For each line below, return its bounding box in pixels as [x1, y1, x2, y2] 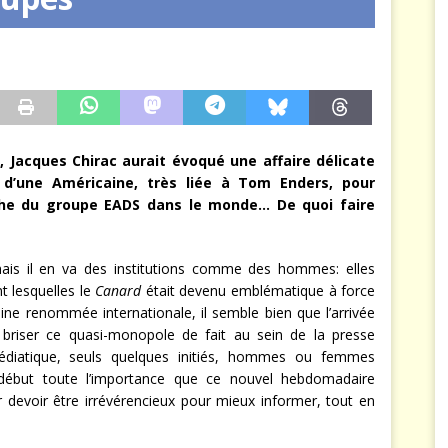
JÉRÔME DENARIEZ [135, 21, 239, 39]
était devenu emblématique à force [145, 280, 376, 300]
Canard [95, 280, 146, 300]
